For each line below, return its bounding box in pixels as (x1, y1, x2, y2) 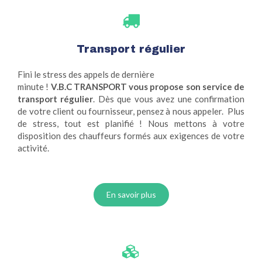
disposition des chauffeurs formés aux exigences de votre (18, 130, 244, 142)
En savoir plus (106, 189, 156, 200)
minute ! (18, 81, 51, 92)
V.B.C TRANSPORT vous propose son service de (50, 81, 244, 92)
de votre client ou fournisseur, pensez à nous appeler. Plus (18, 106, 244, 117)
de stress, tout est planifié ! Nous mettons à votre (18, 118, 244, 129)
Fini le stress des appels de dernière (18, 69, 154, 80)
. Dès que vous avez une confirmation (93, 94, 245, 105)
